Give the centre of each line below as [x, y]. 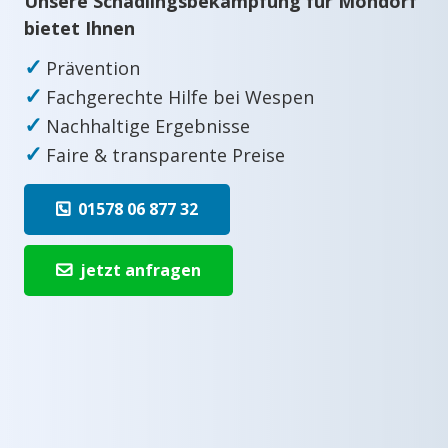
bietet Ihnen [79, 27]
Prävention [93, 67]
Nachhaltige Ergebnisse [148, 125]
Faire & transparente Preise [165, 154]
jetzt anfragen [140, 269]
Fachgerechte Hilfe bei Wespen [180, 96]
